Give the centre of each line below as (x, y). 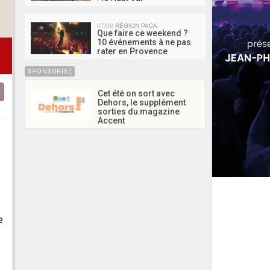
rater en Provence (132, 51)
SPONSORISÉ (50, 71)
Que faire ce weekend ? (143, 33)
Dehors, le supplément (142, 102)
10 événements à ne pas (144, 42)
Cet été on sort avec (136, 93)
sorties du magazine (139, 111)
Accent (111, 120)
